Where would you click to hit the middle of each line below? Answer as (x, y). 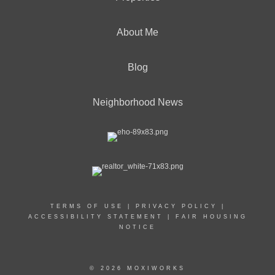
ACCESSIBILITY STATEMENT (95, 217)
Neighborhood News (137, 102)
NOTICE (137, 227)
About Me (137, 32)
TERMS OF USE (87, 206)
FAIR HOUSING (211, 217)
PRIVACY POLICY (176, 206)
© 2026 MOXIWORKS (137, 268)
